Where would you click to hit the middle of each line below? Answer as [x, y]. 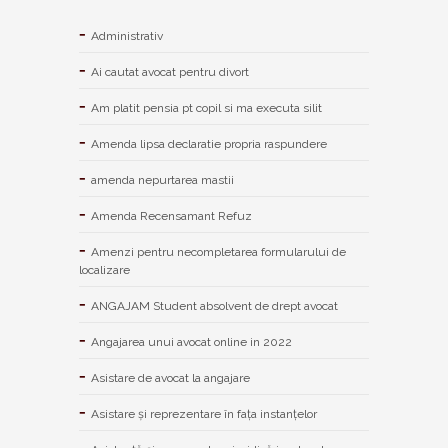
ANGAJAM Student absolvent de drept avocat [214, 305]
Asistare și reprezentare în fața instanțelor [204, 413]
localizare [104, 269]
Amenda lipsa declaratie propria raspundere [209, 143]
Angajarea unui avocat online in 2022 [191, 341]
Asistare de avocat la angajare [170, 377]
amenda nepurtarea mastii [162, 179]
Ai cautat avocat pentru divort [170, 71]
